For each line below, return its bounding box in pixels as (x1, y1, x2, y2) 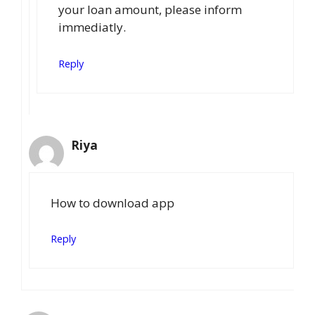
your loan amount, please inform (58, 1, 242, 18)
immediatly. (58, 19, 126, 36)
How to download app (51, 194, 174, 211)
